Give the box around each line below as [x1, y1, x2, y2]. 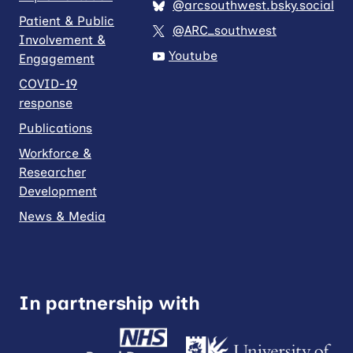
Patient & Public [19, 13, 114, 28]
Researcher [19, 164, 86, 180]
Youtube [169, 47, 217, 63]
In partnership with [19, 291, 200, 314]
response [19, 95, 72, 110]
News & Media [19, 208, 106, 224]
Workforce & [19, 145, 91, 161]
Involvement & [19, 32, 106, 47]
